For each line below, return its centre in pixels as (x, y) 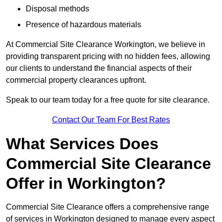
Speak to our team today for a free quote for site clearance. (108, 100)
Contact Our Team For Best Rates (111, 120)
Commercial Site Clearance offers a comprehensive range (108, 207)
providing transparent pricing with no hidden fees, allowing (108, 56)
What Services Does (82, 144)
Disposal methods (57, 9)
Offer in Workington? (86, 184)
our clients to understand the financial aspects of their (99, 68)
